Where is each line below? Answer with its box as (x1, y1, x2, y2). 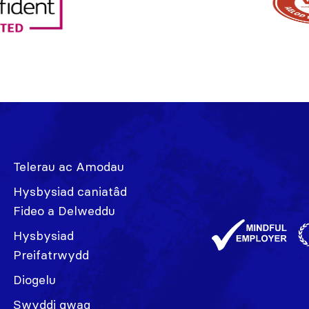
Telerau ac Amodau (12, 158, 124, 175)
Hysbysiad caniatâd (12, 183, 127, 199)
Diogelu (12, 271, 56, 288)
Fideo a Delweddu (12, 202, 115, 219)
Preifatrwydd (12, 246, 89, 263)
